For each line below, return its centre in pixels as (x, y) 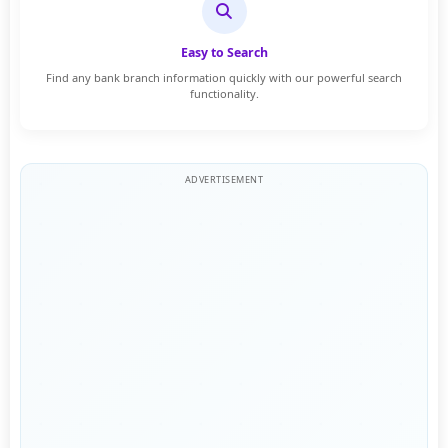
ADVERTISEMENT (224, 180)
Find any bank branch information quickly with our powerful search (224, 77)
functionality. (224, 93)
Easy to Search (224, 52)
